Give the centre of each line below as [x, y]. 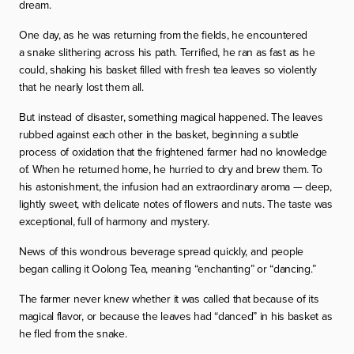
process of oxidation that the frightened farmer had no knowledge [173, 152]
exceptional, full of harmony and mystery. [114, 222]
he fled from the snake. [73, 334]
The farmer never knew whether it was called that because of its [169, 299]
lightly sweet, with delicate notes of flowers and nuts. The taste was [176, 204]
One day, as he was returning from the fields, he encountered [164, 35]
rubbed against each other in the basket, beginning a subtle [159, 135]
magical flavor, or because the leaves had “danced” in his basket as [176, 316]
